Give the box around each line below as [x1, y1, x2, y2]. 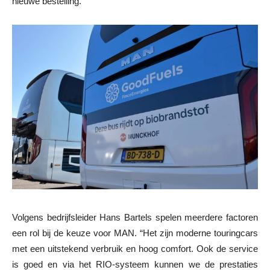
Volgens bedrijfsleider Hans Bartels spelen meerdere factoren [12, 212, 258, 222]
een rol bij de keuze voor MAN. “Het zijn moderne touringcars [12, 227, 258, 238]
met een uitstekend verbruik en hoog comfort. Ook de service [12, 243, 258, 254]
